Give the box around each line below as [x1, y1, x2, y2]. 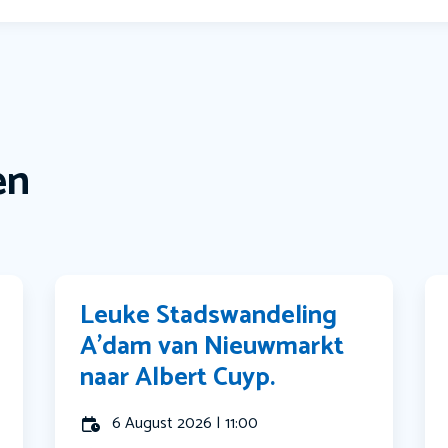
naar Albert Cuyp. [80, 356, 276, 400]
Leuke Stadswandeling [80, 294, 338, 338]
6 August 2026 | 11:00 [112, 410, 259, 438]
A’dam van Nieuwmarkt [80, 325, 345, 369]
